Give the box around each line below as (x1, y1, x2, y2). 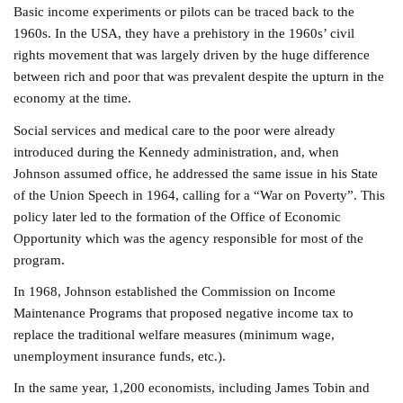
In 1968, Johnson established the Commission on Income (13, 283, 336, 300)
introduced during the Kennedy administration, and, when (13, 143, 340, 159)
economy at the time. (13, 90, 132, 106)
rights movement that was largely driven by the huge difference (13, 47, 371, 63)
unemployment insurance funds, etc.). (13, 348, 227, 364)
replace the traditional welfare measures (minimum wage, (13, 327, 336, 343)
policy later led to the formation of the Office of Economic (13, 208, 342, 224)
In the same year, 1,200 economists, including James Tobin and (13, 380, 371, 396)
